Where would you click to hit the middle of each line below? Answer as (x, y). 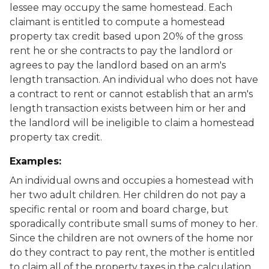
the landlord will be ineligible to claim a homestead (132, 123)
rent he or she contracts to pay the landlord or (121, 51)
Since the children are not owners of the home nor (131, 238)
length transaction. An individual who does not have (134, 80)
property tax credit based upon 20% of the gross (126, 36)
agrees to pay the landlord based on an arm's (118, 65)
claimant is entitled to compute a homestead (117, 22)
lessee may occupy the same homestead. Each (121, 8)
